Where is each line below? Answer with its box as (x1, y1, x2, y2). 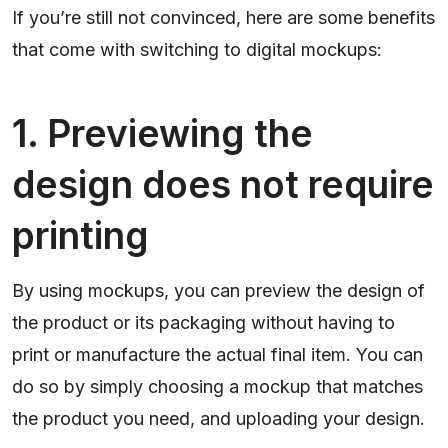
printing (12, 213, 149, 259)
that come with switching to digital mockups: (12, 39, 382, 61)
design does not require (12, 162, 434, 208)
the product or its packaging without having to (12, 312, 395, 334)
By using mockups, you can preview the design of (12, 280, 425, 302)
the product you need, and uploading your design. (12, 408, 425, 430)
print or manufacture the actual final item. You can (12, 344, 423, 366)
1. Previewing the (12, 111, 313, 157)
